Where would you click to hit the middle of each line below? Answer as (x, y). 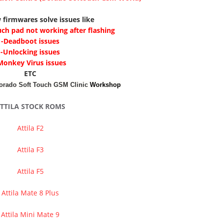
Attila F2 (30, 128)
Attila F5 (30, 171)
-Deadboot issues (30, 41)
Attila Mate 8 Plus (30, 193)
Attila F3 (30, 150)
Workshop (105, 85)
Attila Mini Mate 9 (30, 214)
